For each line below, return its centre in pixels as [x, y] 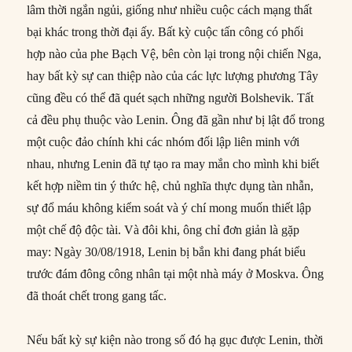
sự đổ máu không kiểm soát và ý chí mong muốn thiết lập [169, 207]
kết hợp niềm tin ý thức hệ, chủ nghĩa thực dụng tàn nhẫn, [170, 185]
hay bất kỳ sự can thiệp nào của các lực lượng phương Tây [173, 75]
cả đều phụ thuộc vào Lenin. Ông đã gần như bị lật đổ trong [176, 119]
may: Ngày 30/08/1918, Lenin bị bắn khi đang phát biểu [167, 251]
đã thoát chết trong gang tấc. [97, 295]
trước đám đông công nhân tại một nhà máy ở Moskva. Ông [176, 273]
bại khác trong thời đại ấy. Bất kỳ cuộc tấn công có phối [165, 31]
